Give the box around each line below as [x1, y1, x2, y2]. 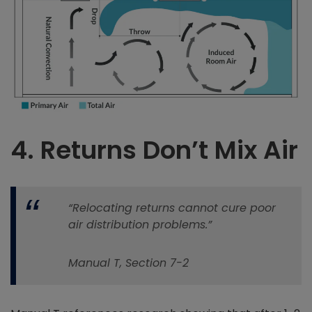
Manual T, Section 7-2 [68, 255, 189, 272]
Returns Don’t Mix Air [40, 132, 298, 169]
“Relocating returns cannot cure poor [68, 200, 276, 217]
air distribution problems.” [68, 217, 212, 233]
